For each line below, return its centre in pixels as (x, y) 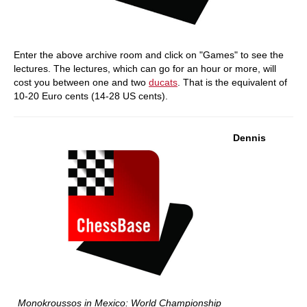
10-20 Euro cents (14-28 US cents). (91, 96)
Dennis (249, 137)
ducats (163, 82)
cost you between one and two (81, 82)
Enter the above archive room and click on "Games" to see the (149, 54)
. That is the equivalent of (232, 82)
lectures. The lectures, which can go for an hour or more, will (145, 68)
